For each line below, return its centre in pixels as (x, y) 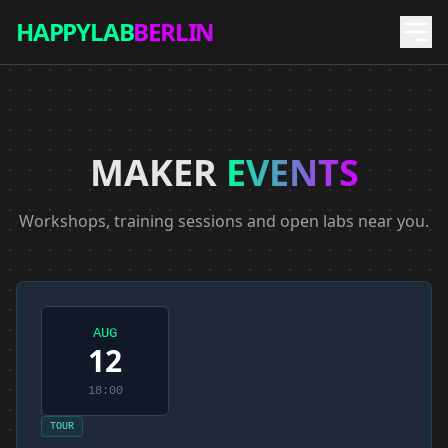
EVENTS (292, 172)
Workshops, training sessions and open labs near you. (224, 221)
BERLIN (174, 31)
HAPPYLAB (75, 31)
